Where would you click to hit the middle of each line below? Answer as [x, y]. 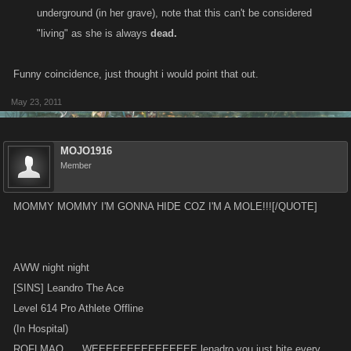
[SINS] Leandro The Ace [69, 288]
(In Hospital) [41, 329]
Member [76, 165]
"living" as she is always [94, 33]
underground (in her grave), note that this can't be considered [174, 13]
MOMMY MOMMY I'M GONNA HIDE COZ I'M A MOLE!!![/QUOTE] [165, 206]
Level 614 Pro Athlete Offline [78, 308]
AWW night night [51, 268]
